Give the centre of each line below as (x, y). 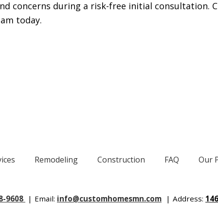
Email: (46, 199)
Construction (121, 160)
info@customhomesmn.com (109, 199)
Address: (189, 199)
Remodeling (56, 160)
